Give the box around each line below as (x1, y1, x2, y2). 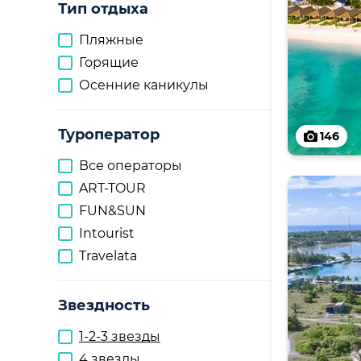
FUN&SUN (79, 203, 146, 218)
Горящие (79, 55, 139, 70)
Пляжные (79, 32, 143, 48)
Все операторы (79, 158, 182, 173)
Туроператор (58, 126, 160, 143)
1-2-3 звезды (79, 329, 160, 344)
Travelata (79, 248, 137, 263)
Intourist (79, 226, 135, 241)
